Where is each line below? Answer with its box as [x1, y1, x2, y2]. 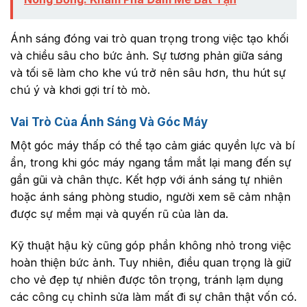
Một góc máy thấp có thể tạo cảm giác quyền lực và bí [10, 138, 295, 153]
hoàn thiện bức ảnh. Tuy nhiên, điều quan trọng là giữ [10, 256, 291, 270]
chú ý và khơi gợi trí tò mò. [10, 83, 150, 97]
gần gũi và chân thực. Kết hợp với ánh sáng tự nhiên [10, 173, 282, 187]
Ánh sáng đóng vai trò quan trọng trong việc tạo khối [10, 32, 288, 46]
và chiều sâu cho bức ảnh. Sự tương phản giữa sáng [10, 49, 282, 63]
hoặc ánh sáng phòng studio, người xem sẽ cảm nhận [10, 190, 291, 204]
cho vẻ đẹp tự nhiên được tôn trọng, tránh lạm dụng [10, 273, 283, 287]
